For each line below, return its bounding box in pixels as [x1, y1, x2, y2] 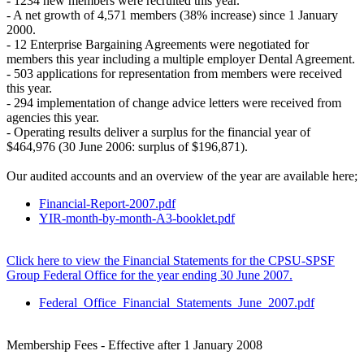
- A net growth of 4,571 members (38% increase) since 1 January [6, 7, 338, 22]
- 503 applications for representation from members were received [6, 66, 342, 80]
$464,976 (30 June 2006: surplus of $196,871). [6, 139, 248, 154]
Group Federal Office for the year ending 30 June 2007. [6, 267, 292, 282]
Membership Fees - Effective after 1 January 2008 [6, 337, 262, 352]
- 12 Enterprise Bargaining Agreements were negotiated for [6, 37, 309, 51]
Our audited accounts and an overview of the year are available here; [6, 168, 357, 183]
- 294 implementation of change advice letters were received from [6, 95, 341, 110]
